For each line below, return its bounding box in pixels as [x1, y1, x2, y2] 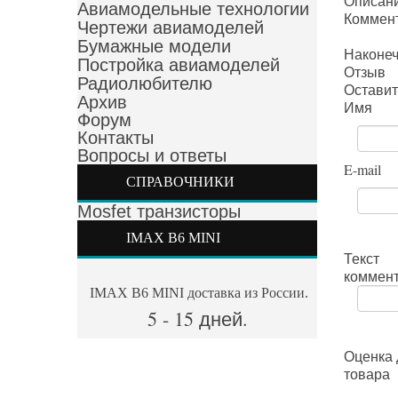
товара [344, 364, 390, 383]
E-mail [344, 160, 381, 179]
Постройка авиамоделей [77, 55, 280, 75]
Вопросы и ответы [77, 146, 227, 165]
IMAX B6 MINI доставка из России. [86, 285, 308, 300]
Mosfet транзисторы [77, 202, 241, 221]
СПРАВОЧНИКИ [126, 174, 235, 189]
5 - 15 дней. [147, 306, 248, 331]
